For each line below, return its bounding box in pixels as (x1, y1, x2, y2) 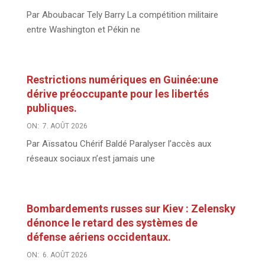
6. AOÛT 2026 (43, 250, 88, 259)
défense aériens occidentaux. (27, 230, 171, 243)
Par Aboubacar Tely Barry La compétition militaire (27, 9, 218, 20)
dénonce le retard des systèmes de (27, 216, 198, 229)
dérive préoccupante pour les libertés (27, 87, 209, 100)
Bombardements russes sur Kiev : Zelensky (27, 202, 235, 215)
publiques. (27, 101, 79, 114)
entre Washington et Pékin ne (27, 24, 140, 35)
